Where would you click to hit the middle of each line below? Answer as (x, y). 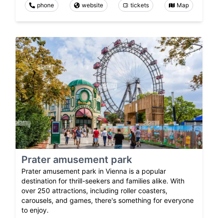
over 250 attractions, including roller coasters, (94, 191)
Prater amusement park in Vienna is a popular (94, 171)
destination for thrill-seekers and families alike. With (103, 181)
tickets (140, 5)
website (92, 5)
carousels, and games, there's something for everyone (108, 200)
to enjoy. (35, 210)
